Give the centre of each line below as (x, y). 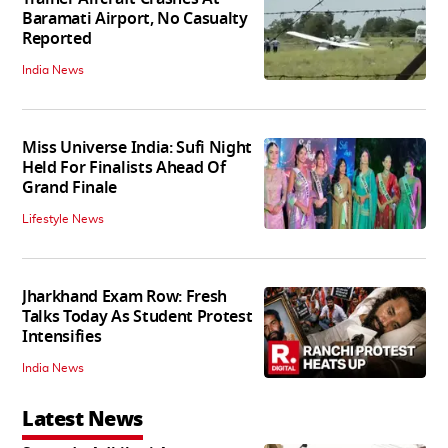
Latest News (82, 419)
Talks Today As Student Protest (137, 317)
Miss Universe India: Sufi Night (137, 148)
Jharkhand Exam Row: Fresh (124, 297)
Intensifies (62, 337)
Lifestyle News (63, 219)
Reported (57, 39)
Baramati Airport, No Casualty (135, 19)
